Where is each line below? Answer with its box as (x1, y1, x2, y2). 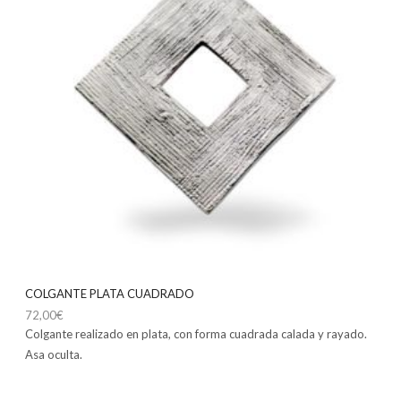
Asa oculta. (25, 347, 82, 363)
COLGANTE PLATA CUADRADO (25, 286, 194, 302)
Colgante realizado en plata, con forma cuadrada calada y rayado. (25, 327, 367, 342)
